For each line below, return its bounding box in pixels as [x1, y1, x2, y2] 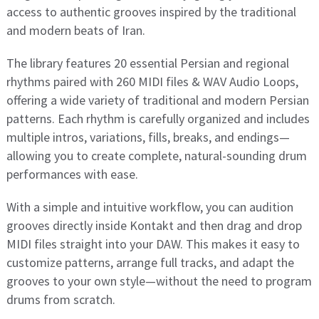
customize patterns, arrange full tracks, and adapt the [6, 254, 294, 271]
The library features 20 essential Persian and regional [6, 55, 289, 72]
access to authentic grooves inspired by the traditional [6, 4, 296, 21]
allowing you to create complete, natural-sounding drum [6, 147, 307, 164]
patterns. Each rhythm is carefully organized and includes [6, 110, 310, 127]
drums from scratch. [6, 291, 115, 308]
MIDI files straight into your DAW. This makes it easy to [6, 236, 300, 253]
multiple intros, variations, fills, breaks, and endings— [6, 129, 290, 146]
